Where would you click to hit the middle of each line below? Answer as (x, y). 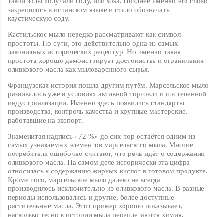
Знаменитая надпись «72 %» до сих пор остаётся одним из (101, 136)
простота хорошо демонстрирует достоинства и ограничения (106, 61)
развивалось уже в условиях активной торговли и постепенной (107, 94)
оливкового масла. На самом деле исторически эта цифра (99, 163)
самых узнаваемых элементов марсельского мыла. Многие (101, 145)
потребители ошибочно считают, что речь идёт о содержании (106, 154)
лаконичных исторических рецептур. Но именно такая (94, 52)
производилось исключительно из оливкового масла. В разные (106, 189)
